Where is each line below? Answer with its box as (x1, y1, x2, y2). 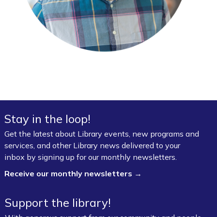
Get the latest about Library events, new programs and (4, 129, 199, 139)
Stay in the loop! (4, 111, 91, 126)
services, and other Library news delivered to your (4, 140, 180, 151)
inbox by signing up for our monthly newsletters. (4, 152, 177, 162)
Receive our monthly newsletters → (4, 169, 144, 179)
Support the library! (5, 195, 111, 210)
